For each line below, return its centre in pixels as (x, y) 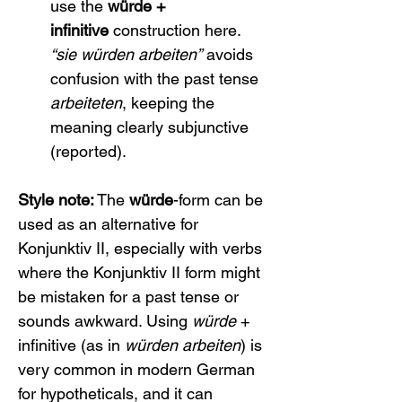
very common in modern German (139, 369)
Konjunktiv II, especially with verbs (142, 248)
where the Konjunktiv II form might (141, 272)
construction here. (177, 30)
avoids (230, 54)
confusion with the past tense (157, 79)
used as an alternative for (110, 224)
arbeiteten (86, 103)
